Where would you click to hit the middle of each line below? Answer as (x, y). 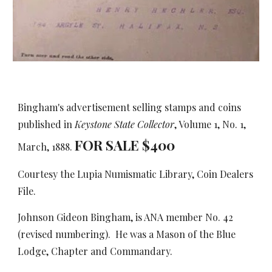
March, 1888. (46, 147)
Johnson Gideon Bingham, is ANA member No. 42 (126, 217)
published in (46, 124)
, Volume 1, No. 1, (210, 124)
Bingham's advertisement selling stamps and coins (130, 107)
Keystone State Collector (125, 124)
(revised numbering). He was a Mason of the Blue (127, 234)
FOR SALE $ (113, 145)
